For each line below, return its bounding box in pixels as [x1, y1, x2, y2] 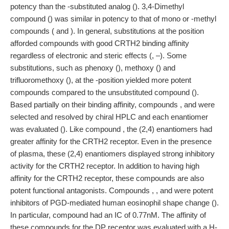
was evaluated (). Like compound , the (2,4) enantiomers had [10, 125, 212, 133]
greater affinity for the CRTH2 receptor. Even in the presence [10, 137, 212, 146]
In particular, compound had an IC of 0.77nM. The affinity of [10, 211, 206, 219]
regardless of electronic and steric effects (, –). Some [10, 51, 187, 60]
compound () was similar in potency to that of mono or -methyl [10, 14, 216, 23]
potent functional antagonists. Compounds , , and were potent [10, 186, 213, 195]
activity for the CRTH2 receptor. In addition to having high [10, 162, 199, 170]
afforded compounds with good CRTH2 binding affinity [10, 39, 189, 48]
